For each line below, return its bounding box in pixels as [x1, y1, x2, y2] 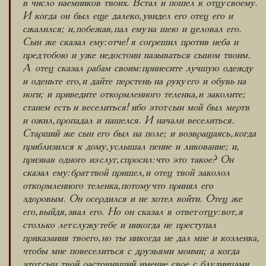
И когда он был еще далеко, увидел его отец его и [23, 11, 233, 21]
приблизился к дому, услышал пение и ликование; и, [23, 142, 236, 152]
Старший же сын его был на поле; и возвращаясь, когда [23, 129, 256, 139]
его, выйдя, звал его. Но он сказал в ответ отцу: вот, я [23, 207, 243, 217]
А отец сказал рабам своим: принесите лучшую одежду [23, 64, 251, 74]
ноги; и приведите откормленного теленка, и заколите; [23, 90, 245, 100]
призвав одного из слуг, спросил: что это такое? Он [23, 155, 233, 165]
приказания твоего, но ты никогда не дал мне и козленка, [23, 233, 256, 243]
